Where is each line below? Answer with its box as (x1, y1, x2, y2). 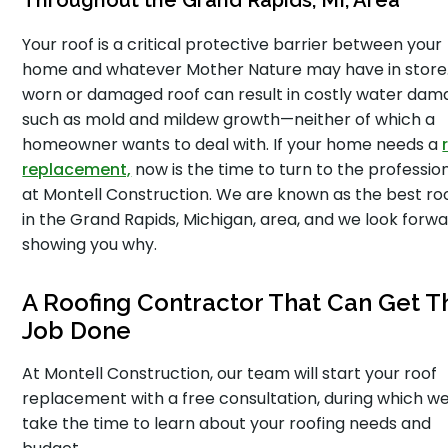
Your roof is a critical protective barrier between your (22, 33, 443, 56)
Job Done (22, 316, 132, 345)
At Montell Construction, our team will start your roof (22, 362, 438, 385)
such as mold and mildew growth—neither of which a (22, 108, 436, 131)
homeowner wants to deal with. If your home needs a (22, 133, 443, 156)
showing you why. (22, 233, 158, 256)
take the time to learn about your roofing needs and (22, 412, 432, 435)
